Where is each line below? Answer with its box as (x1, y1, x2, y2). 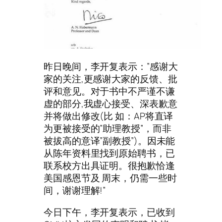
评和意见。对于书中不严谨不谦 (44, 85, 175, 98)
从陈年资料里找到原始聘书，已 (44, 147, 175, 160)
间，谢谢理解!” (44, 184, 106, 197)
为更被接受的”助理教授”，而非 (44, 122, 171, 135)
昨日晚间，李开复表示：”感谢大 (44, 60, 178, 73)
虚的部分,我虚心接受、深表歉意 (44, 97, 177, 111)
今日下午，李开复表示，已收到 (44, 205, 175, 219)
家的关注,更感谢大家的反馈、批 (44, 72, 177, 86)
